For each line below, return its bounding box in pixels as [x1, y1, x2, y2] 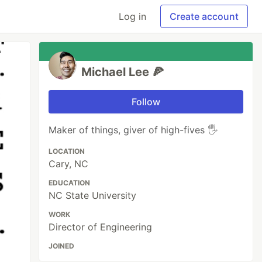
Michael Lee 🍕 [81, 65, 164, 79]
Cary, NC [49, 158, 89, 170]
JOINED [49, 242, 75, 250]
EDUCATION [49, 178, 91, 187]
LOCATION [49, 147, 85, 156]
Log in [119, 11, 146, 22]
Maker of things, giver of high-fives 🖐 [49, 124, 218, 136]
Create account [170, 11, 239, 22]
